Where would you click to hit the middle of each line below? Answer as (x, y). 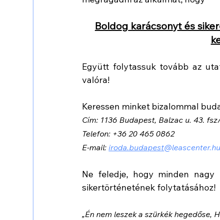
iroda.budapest (137, 147)
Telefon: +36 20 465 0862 (128, 134)
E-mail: (96, 147)
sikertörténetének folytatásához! (149, 187)
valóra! (96, 80)
